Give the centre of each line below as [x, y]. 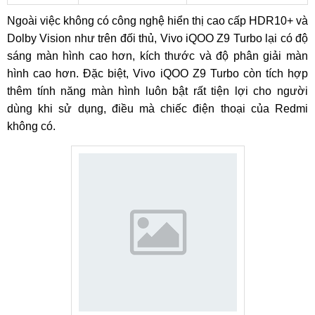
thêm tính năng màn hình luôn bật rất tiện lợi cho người [157, 91]
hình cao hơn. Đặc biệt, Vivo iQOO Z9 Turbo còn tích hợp [157, 73]
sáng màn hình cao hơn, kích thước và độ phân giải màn [157, 56]
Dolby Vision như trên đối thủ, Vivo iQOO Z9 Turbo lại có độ [157, 38]
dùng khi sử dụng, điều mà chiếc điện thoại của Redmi [157, 109]
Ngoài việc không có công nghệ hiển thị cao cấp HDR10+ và [157, 21]
